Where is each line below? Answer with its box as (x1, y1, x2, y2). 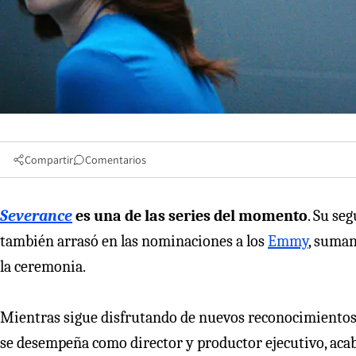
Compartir (25, 152, 73, 167)
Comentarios (85, 152, 146, 167)
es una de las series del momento (72, 206, 308, 225)
